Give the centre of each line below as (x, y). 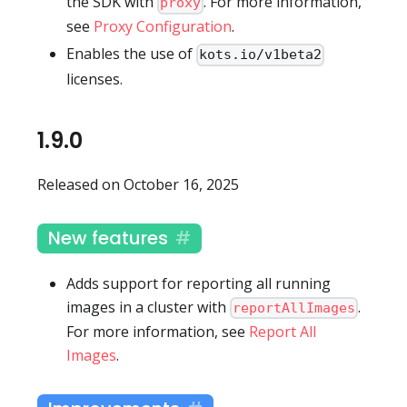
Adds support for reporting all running (199, 283)
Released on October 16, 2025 (138, 184)
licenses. (94, 79)
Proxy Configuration (163, 27)
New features (108, 238)
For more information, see (158, 331)
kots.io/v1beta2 (261, 55)
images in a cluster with (148, 307)
